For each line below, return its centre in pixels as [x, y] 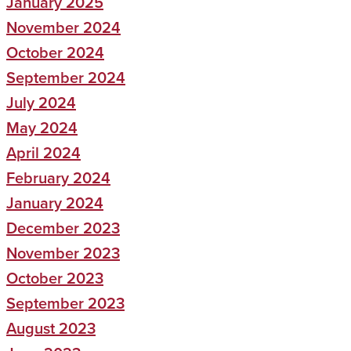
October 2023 [55, 278]
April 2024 [43, 153]
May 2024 [42, 128]
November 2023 [63, 253]
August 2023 [51, 328]
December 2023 [63, 228]
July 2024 [41, 103]
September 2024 [66, 78]
